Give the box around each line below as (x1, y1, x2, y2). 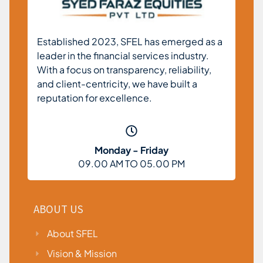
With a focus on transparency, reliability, (37, 63, 211, 76)
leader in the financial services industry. (37, 49, 209, 62)
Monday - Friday (95, 144, 168, 157)
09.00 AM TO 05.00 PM (78, 157, 185, 170)
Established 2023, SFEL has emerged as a (37, 35, 222, 48)
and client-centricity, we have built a (37, 77, 197, 90)
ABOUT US (33, 202, 83, 217)
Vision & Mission (46, 247, 117, 260)
